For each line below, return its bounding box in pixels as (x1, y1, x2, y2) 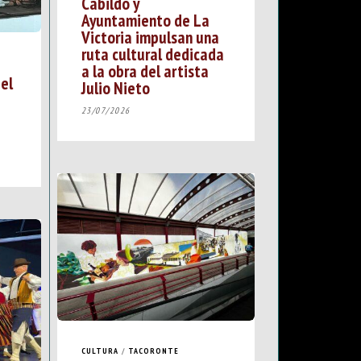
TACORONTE (127, 346, 179, 357)
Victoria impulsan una (81, 26, 219, 49)
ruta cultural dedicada (81, 43, 224, 66)
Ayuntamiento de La (81, 9, 210, 32)
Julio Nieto (81, 77, 150, 100)
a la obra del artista (81, 60, 209, 83)
